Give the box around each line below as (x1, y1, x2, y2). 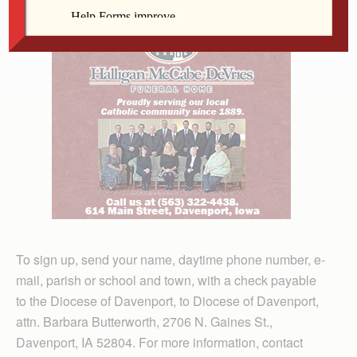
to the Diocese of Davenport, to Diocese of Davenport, (16, 292, 319, 310)
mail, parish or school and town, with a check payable (16, 271, 316, 289)
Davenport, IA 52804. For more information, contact (16, 333, 303, 351)
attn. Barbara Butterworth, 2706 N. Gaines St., (16, 312, 273, 331)
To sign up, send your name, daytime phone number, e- (16, 250, 325, 269)
